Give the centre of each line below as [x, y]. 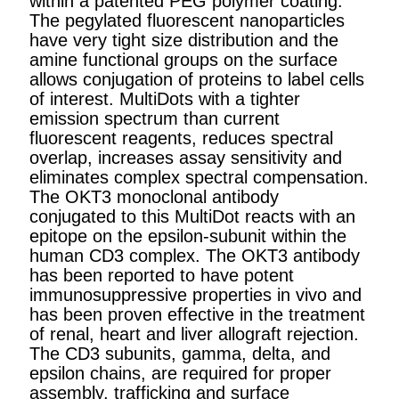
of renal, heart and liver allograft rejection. [194, 334]
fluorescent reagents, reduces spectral [181, 138]
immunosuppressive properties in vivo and [195, 294]
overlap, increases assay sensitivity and [186, 157]
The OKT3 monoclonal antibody [154, 196]
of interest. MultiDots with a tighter [165, 98]
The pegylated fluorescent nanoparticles [187, 20]
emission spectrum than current [155, 118]
